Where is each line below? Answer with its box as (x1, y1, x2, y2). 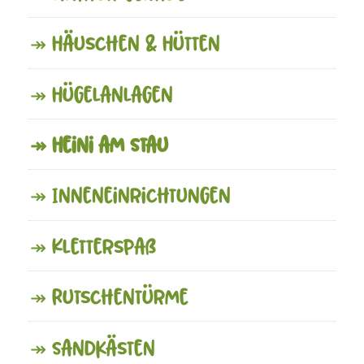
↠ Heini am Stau (29, 129, 168, 159)
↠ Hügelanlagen (29, 78, 173, 108)
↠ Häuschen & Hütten (29, 28, 220, 58)
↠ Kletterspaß (29, 230, 156, 260)
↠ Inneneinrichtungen (29, 180, 231, 210)
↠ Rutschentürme (29, 281, 188, 311)
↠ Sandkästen (29, 331, 155, 362)
